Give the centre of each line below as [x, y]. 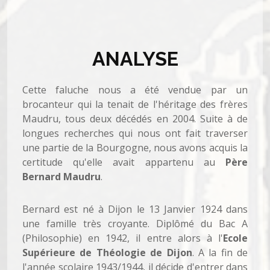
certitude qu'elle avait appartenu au [124, 162]
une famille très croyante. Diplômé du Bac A [135, 224]
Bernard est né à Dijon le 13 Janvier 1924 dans [135, 209]
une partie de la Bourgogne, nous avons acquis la [135, 148]
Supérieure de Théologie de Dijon [107, 253]
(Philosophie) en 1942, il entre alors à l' [123, 238]
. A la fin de [220, 253]
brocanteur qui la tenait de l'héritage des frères [135, 104]
